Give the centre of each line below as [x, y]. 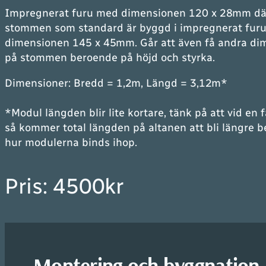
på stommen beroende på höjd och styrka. [110, 58]
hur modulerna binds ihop [70, 142]
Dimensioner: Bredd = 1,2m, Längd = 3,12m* [116, 83]
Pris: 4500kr [64, 186]
